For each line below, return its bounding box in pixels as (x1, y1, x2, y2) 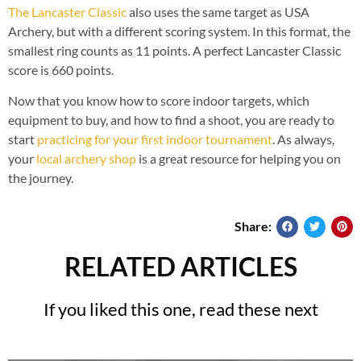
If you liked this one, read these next (43, 297, 318, 320)
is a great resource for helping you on (136, 151, 341, 167)
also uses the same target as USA (129, 3, 309, 19)
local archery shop (36, 151, 136, 167)
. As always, (272, 131, 334, 147)
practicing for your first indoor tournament (37, 131, 272, 147)
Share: (234, 218, 276, 234)
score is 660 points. (8, 61, 114, 77)
